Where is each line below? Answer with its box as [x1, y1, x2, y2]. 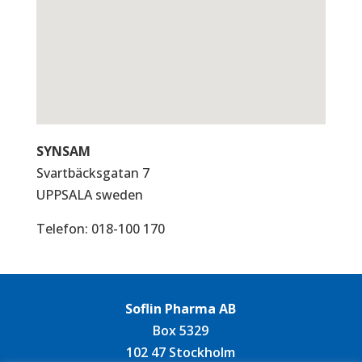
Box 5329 [153, 322, 209, 340]
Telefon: [36, 220, 91, 238]
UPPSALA [36, 186, 95, 204]
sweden [95, 186, 143, 204]
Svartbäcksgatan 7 [36, 164, 149, 183]
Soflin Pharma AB [125, 300, 237, 318]
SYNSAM [36, 142, 90, 161]
